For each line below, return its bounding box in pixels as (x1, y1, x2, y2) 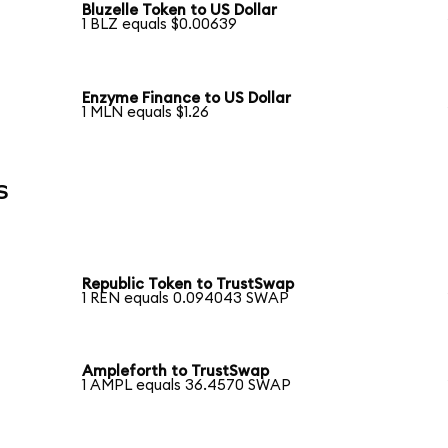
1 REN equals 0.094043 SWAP (82, 290, 290, 306)
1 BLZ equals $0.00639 (82, 17, 238, 33)
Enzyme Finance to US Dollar (82, 91, 292, 107)
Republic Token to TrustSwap (82, 276, 295, 292)
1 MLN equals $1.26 (82, 105, 210, 121)
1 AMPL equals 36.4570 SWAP (82, 378, 292, 394)
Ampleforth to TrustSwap (82, 364, 270, 380)
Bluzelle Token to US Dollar (82, 3, 278, 19)
